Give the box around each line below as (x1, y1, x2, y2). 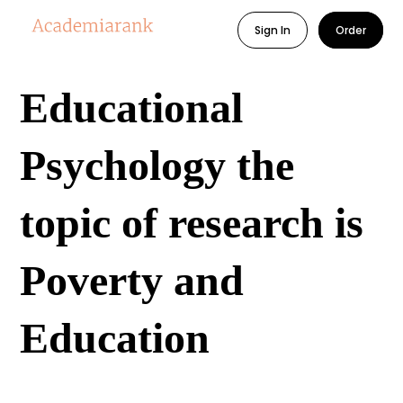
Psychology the (20, 141, 295, 189)
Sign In (254, 22, 291, 38)
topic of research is (20, 199, 364, 246)
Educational (20, 84, 244, 131)
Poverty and (20, 256, 245, 304)
